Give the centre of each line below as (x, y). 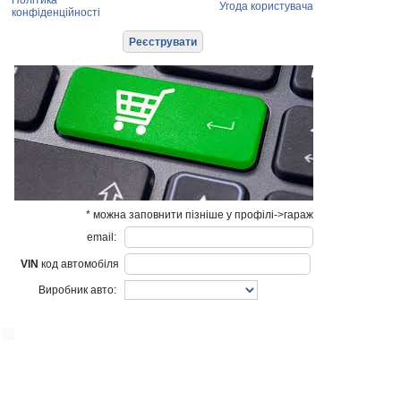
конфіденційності (56, 13)
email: (103, 237)
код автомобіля (79, 264)
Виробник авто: (79, 290)
